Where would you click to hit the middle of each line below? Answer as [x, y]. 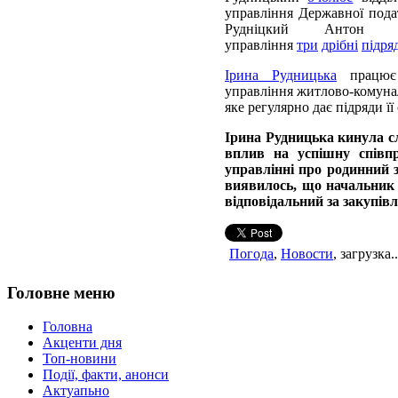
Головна [68, 327]
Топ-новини [80, 359]
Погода [251, 253]
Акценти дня [82, 343]
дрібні [340, 44]
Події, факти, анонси [106, 375]
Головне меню [61, 292]
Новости [307, 253]
